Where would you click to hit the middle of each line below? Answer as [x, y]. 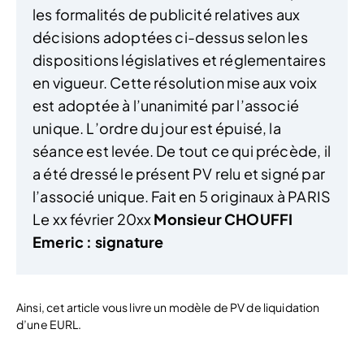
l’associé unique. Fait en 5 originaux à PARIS [182, 196]
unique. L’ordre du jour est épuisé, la [157, 128]
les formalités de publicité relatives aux [167, 14]
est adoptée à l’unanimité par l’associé [166, 105]
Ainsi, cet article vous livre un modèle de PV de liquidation [168, 307]
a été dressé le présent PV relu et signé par [179, 173]
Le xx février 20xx [93, 219]
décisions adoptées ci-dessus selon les [170, 37]
